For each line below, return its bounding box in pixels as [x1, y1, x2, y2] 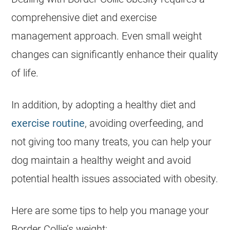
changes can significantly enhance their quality [11, 48, 219, 61]
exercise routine [11, 117, 85, 129]
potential [11, 172, 52, 185]
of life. [11, 67, 39, 79]
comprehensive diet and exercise [11, 11, 157, 24]
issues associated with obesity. [79, 172, 219, 185]
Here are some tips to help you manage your [11, 204, 209, 217]
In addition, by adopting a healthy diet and [11, 99, 196, 111]
